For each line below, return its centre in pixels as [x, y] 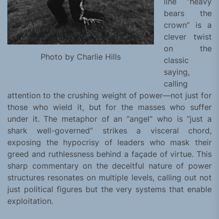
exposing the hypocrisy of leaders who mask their [109, 142]
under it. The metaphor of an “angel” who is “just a [109, 119]
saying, [177, 72]
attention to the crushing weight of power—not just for [109, 96]
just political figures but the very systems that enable [109, 189]
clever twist [188, 37]
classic [176, 60]
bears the [188, 13]
